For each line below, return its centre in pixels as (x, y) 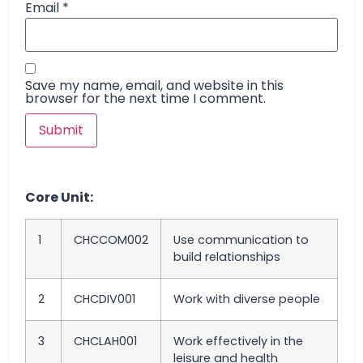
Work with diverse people (247, 299)
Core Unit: (59, 197)
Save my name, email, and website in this (154, 85)
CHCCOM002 (111, 240)
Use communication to (241, 240)
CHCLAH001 (105, 342)
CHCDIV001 (105, 299)
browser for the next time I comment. (145, 98)
